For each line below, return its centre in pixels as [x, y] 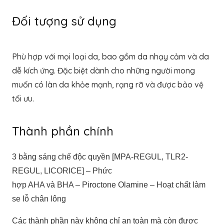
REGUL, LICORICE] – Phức [62, 170]
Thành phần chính [63, 131]
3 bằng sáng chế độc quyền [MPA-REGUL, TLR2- [100, 156]
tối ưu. [23, 98]
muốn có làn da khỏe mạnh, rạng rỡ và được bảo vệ [108, 84]
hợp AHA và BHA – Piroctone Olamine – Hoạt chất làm [109, 184]
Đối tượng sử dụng [64, 21]
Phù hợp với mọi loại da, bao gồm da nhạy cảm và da [110, 56]
